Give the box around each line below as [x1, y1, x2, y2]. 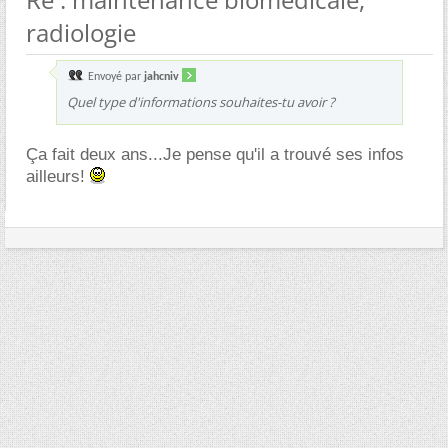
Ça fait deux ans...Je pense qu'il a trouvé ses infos [26, 144, 404, 164]
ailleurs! [26, 166, 90, 186]
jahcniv [144, 70, 179, 83]
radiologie [26, 15, 136, 49]
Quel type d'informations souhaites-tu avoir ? [67, 92, 335, 111]
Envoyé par [85, 70, 144, 83]
